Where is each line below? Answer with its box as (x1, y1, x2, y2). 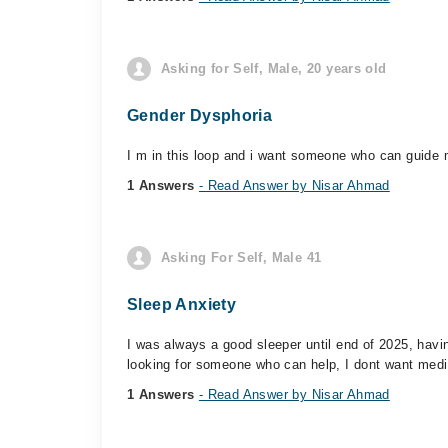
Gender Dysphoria (127, 107, 273, 124)
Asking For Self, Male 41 (161, 250, 322, 265)
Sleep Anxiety (127, 296, 237, 313)
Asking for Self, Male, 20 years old (161, 61, 387, 76)
